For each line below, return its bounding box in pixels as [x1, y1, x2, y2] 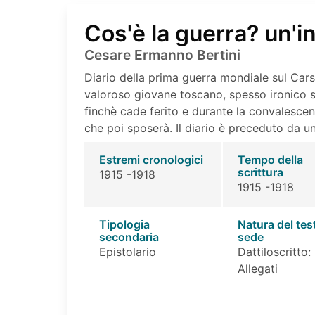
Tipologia [98, 217, 150, 231]
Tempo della [237, 153, 303, 167]
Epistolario [98, 245, 156, 259]
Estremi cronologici [98, 153, 203, 167]
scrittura [237, 165, 283, 179]
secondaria [98, 230, 159, 244]
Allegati [237, 262, 278, 276]
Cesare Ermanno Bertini [84, 46, 240, 63]
